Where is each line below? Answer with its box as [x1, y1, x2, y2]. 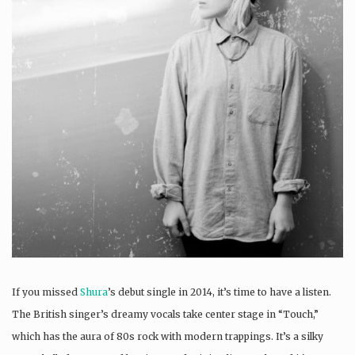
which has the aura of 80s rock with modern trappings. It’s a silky [12, 330, 323, 342]
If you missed [12, 285, 80, 298]
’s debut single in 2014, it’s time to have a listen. [108, 285, 331, 298]
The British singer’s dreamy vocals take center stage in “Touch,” [12, 307, 319, 320]
